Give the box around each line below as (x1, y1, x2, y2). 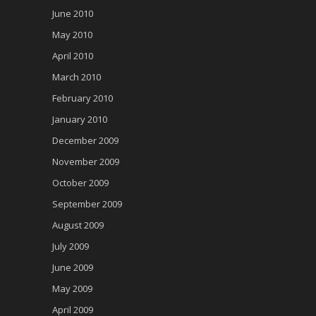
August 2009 (52, 218, 104, 231)
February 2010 (52, 91, 113, 104)
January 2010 (52, 112, 107, 126)
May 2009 (52, 281, 92, 295)
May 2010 (52, 28, 92, 41)
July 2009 (52, 239, 89, 253)
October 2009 (52, 176, 109, 189)
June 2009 (52, 260, 93, 274)
